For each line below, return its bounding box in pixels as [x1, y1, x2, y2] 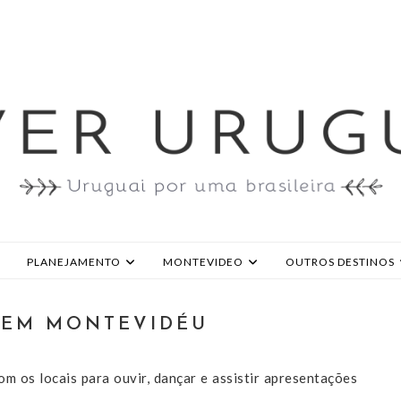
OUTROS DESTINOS [285, 255, 395, 269]
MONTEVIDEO [162, 255, 243, 269]
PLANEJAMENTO [26, 255, 121, 269]
